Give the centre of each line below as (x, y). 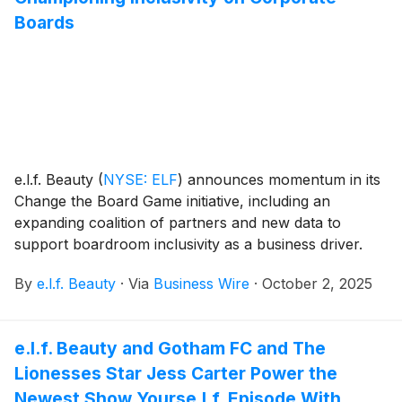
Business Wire (201, 284)
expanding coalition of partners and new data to (178, 223)
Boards (44, 23)
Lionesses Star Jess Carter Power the (176, 374)
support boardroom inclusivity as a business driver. (188, 245)
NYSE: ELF (140, 180)
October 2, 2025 (317, 284)
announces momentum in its (282, 180)
